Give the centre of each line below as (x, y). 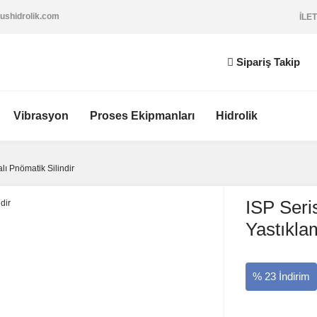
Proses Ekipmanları (142, 116)
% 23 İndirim (281, 276)
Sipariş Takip (268, 62)
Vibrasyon (41, 116)
